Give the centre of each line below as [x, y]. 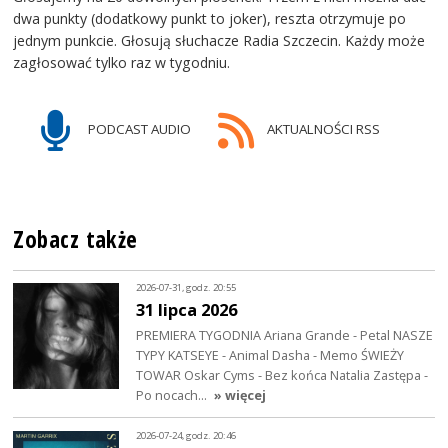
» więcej [240, 394]
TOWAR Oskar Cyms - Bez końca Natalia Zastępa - [282, 374]
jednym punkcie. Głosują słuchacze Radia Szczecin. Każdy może [219, 40]
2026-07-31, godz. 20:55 [186, 288]
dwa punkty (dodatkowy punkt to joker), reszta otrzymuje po [210, 18]
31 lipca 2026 [187, 309]
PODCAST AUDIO [138, 128]
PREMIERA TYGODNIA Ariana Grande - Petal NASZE [285, 334]
